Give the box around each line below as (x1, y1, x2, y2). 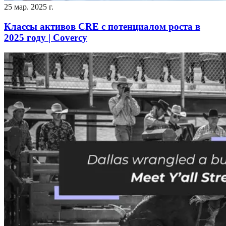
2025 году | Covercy (4, 32, 87, 43)
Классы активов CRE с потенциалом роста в (4, 21, 200, 32)
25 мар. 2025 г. (4, 3, 53, 11)
